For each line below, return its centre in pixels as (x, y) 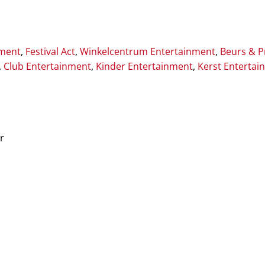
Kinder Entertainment (144, 67)
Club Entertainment (47, 67)
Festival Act (50, 52)
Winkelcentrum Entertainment (148, 52)
